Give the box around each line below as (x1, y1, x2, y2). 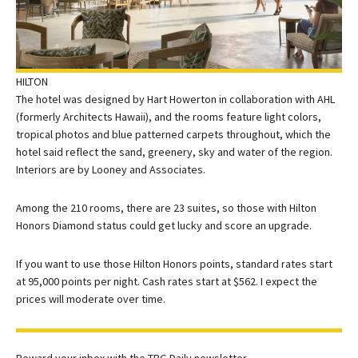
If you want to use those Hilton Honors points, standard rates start (16, 257, 332, 272)
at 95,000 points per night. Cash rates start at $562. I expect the (16, 274, 317, 289)
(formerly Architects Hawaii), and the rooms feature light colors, (16, 109, 321, 125)
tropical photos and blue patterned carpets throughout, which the (16, 127, 331, 142)
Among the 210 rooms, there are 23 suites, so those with (16, 201, 289, 216)
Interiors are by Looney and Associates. (16, 162, 205, 177)
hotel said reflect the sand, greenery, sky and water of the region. (16, 145, 332, 160)
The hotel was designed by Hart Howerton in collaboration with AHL (16, 92, 335, 107)
